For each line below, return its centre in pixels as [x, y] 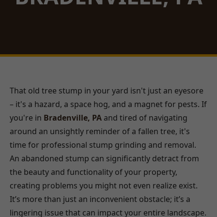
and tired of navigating [145, 118]
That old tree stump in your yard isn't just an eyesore [107, 91]
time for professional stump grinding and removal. [103, 145]
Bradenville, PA [73, 118]
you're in [27, 118]
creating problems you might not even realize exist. [104, 186]
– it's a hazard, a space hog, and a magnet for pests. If [108, 104]
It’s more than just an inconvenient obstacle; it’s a [100, 199]
